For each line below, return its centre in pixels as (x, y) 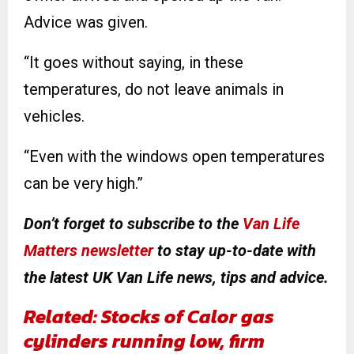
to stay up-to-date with (235, 251)
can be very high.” (83, 184)
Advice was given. (86, 23)
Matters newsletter (88, 251)
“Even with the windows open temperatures (174, 157)
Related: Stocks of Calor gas (149, 317)
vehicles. (54, 117)
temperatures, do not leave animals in (154, 90)
